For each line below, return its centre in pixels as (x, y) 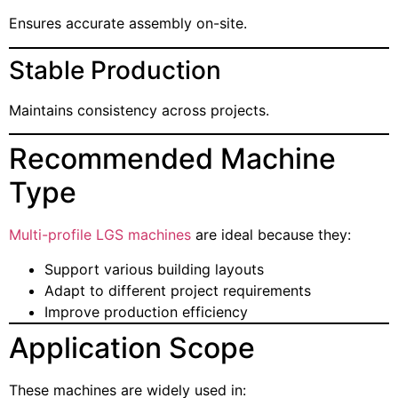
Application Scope (132, 347)
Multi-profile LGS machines (100, 235)
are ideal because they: (271, 235)
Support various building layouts (154, 269)
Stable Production (115, 70)
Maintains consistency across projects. (139, 110)
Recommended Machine (172, 159)
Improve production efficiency (146, 311)
